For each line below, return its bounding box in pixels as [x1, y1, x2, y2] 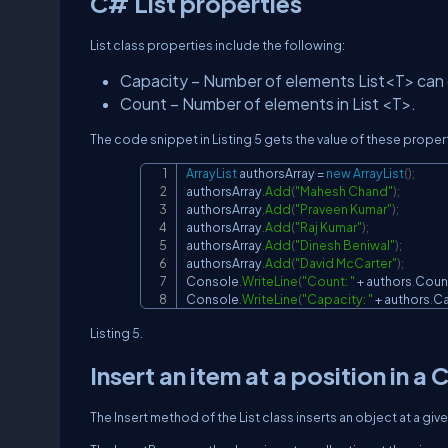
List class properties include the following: [90, 37, 345, 54]
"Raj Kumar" [295, 219, 362, 236]
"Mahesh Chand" [295, 183, 393, 200]
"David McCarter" [295, 255, 397, 272]
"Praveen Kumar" [295, 201, 392, 218]
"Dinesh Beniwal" [295, 237, 395, 254]
